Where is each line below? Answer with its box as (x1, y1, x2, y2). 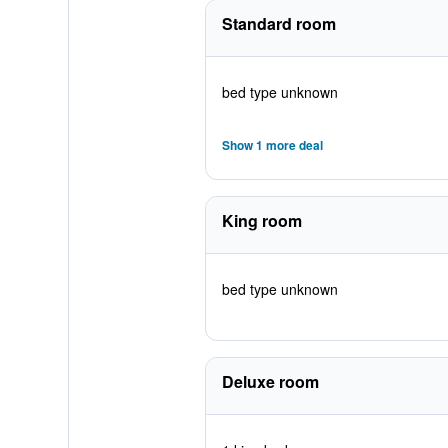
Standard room (221, 12, 336, 35)
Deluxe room (221, 370, 319, 393)
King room (221, 209, 302, 232)
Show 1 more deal (221, 136, 323, 154)
